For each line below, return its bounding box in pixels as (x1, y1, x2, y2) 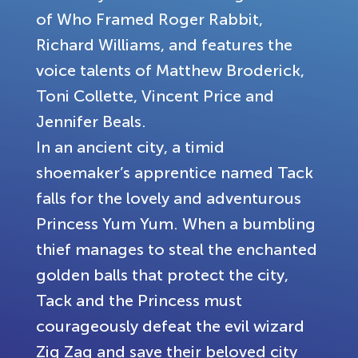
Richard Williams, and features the (36, 35, 292, 54)
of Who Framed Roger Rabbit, (36, 10, 263, 28)
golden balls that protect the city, (36, 265, 288, 284)
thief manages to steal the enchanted (36, 240, 317, 258)
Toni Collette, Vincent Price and (36, 86, 274, 105)
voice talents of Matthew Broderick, (36, 61, 304, 79)
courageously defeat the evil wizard (36, 316, 304, 335)
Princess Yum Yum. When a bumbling (36, 214, 316, 233)
